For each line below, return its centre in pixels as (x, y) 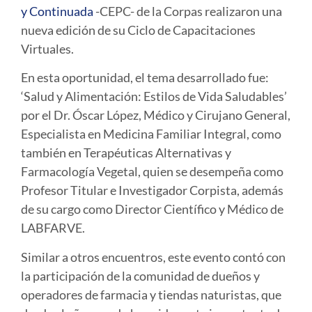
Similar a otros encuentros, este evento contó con (153, 257)
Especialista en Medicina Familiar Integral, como (151, 134)
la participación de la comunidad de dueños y (140, 275)
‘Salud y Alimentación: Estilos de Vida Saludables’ (154, 96)
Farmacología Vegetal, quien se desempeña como (152, 172)
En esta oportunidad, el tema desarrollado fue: (145, 78)
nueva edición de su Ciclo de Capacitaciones (138, 30)
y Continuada (57, 11)
